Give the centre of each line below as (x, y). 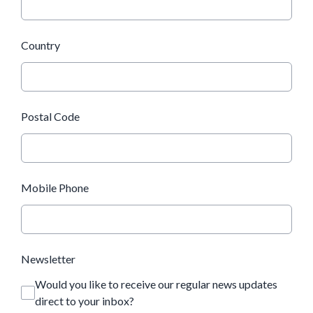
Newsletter (48, 259)
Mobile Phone (55, 188)
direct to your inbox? (85, 301)
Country (41, 45)
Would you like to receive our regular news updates (156, 284)
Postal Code (50, 117)
